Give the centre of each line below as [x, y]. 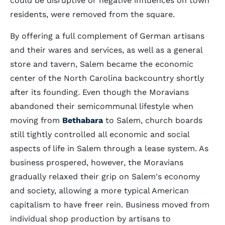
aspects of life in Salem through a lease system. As [109, 148]
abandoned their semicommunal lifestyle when [102, 106]
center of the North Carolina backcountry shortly [107, 78]
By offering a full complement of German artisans [107, 36]
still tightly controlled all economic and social [100, 134]
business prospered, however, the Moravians [97, 162]
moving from [36, 120]
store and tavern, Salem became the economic [102, 64]
